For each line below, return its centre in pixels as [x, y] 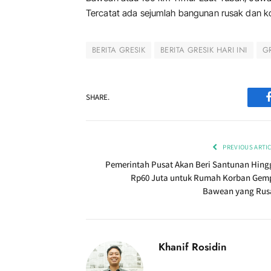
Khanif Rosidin [193, 247]
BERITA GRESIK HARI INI [204, 50]
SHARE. [98, 97]
